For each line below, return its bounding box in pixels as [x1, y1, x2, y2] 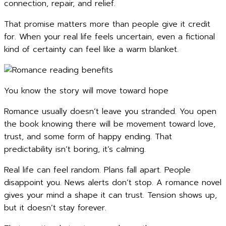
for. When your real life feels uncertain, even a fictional [4, 31, 215, 43]
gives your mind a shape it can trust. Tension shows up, [4, 189, 217, 201]
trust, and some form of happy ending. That [4, 131, 172, 143]
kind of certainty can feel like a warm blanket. [4, 43, 179, 55]
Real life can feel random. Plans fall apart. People [4, 164, 191, 176]
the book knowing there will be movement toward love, [4, 118, 215, 130]
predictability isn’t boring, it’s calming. [4, 143, 146, 155]
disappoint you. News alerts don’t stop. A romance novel [4, 177, 221, 189]
